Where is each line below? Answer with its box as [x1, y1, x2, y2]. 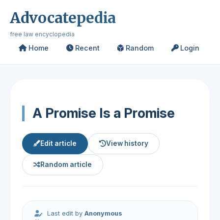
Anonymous [84, 210, 123, 217]
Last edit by [45, 210, 85, 217]
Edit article [40, 139, 77, 147]
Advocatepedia [10, 9, 116, 27]
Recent [73, 44, 100, 52]
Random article [40, 161, 92, 168]
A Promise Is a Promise [32, 105, 175, 121]
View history [106, 139, 148, 147]
